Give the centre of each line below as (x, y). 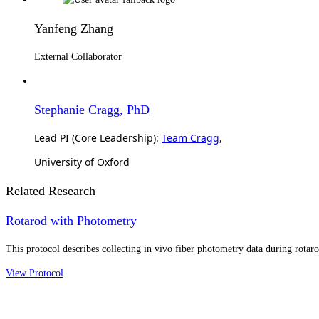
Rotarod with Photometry (71, 220)
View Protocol (35, 273)
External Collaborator (78, 56)
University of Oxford (82, 162)
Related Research (51, 190)
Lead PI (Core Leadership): (98, 137)
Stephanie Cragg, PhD (92, 109)
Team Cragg (190, 137)
